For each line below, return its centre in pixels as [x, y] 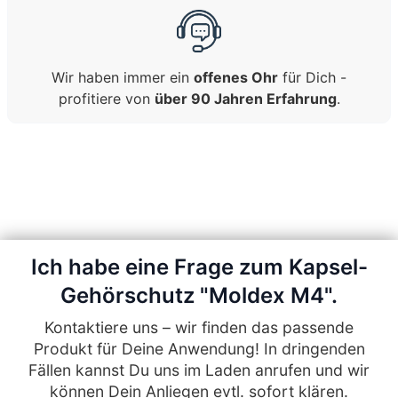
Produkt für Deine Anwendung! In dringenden [199, 349]
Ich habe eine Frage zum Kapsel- [199, 267]
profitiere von [106, 99]
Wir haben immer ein [123, 77]
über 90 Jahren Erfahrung [245, 99]
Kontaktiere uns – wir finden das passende [199, 327]
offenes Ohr [236, 77]
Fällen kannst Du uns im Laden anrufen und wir [199, 370]
